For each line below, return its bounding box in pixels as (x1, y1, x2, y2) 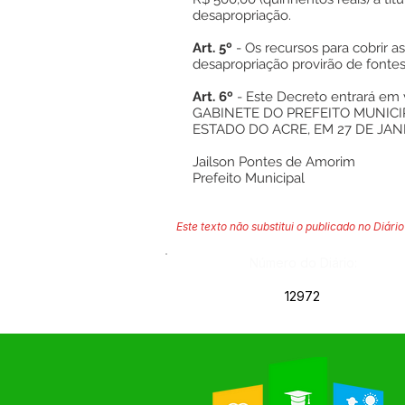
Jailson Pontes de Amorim (193, 154, 355, 170)
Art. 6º (193, 89, 237, 105)
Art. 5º (193, 40, 236, 56)
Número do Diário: (250, 255, 357, 270)
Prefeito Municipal (193, 170, 305, 186)
